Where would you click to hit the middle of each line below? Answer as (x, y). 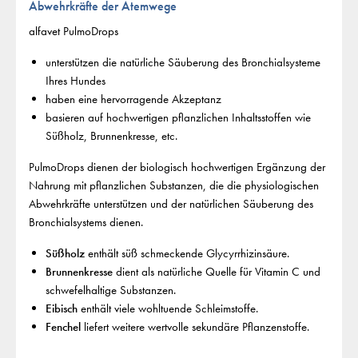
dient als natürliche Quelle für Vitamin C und (216, 272)
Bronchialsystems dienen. (86, 223)
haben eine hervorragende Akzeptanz (133, 99)
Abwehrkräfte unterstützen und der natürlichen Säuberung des (171, 204)
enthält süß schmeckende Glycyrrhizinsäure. (187, 254)
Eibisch (61, 309)
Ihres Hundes (75, 81)
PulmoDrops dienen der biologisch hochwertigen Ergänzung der (177, 167)
